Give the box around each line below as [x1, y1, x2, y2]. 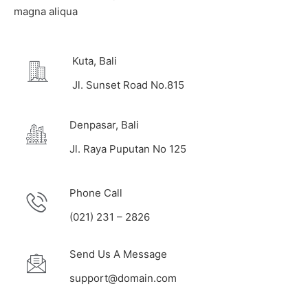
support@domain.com [69, 272, 177, 285]
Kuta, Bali [72, 54, 117, 67]
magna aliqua [14, 5, 78, 18]
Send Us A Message [69, 247, 167, 261]
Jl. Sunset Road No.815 [72, 78, 184, 91]
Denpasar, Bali [69, 118, 139, 131]
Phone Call [69, 186, 122, 199]
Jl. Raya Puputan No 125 [69, 142, 186, 155]
